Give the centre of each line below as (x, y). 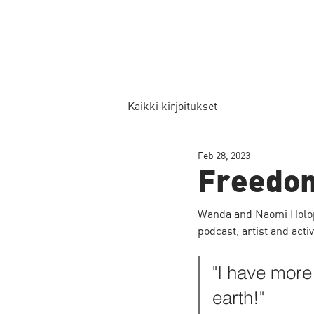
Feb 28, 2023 (224, 155)
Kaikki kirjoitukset (172, 106)
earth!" (238, 298)
